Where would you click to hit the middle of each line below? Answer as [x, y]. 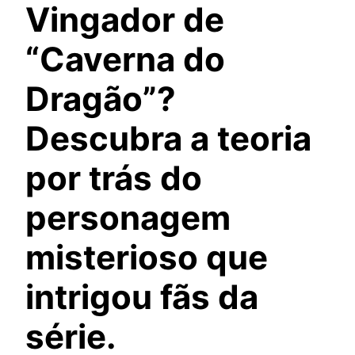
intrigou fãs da [142, 296]
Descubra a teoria [168, 138]
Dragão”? [101, 98]
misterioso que [147, 257]
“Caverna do [125, 59]
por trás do [114, 177]
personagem [128, 217]
